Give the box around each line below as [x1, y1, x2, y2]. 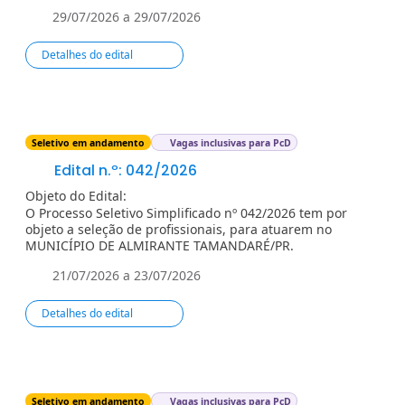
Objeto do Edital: [25, 186, 127, 204]
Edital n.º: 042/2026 [50, 159, 197, 181]
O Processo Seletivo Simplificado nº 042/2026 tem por [25, 203, 347, 221]
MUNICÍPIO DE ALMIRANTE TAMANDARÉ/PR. [25, 236, 294, 254]
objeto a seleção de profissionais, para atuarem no [25, 220, 332, 238]
